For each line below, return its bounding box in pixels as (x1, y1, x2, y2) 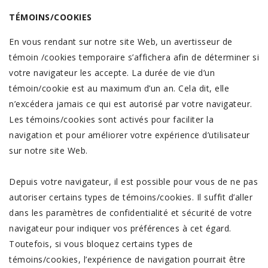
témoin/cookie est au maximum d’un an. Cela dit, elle (9, 83, 229, 94)
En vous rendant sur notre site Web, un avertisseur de (9, 36, 233, 47)
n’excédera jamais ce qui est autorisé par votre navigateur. (9, 98, 252, 109)
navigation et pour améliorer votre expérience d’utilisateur (9, 129, 250, 141)
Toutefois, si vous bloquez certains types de (9, 238, 193, 249)
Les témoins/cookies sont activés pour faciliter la (9, 114, 214, 125)
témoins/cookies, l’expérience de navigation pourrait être (9, 254, 246, 265)
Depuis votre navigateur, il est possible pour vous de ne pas (9, 176, 258, 187)
